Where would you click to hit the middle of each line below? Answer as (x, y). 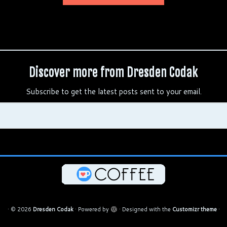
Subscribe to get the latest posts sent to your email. (113, 91)
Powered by (93, 209)
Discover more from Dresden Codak (113, 72)
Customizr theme (194, 209)
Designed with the (147, 209)
